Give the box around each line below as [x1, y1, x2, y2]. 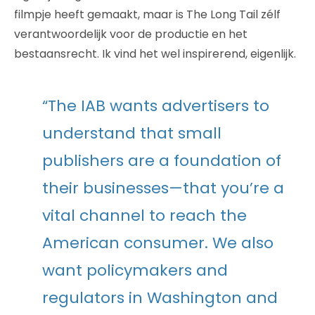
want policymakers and [42, 259, 228, 281]
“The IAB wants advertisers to [42, 94, 269, 117]
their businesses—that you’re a [42, 176, 284, 199]
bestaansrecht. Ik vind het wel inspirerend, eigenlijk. [14, 45, 296, 62]
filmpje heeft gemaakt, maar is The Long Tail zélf [14, 6, 281, 22]
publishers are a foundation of [42, 149, 281, 172]
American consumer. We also [42, 231, 274, 254]
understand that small [42, 122, 221, 144]
